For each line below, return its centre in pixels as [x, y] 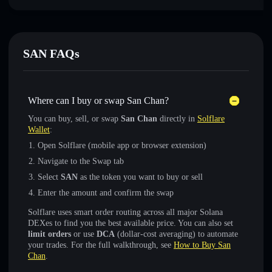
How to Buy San [202, 245]
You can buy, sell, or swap [74, 119]
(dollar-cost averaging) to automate [176, 234]
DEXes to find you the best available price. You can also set [131, 223]
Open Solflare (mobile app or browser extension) [122, 145]
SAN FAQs [51, 53]
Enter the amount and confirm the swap [106, 193]
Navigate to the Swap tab [81, 161]
